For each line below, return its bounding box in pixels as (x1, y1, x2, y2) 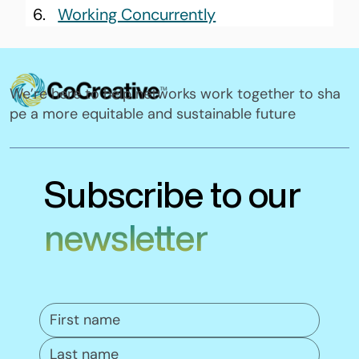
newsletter (43, 219, 208, 256)
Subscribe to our (43, 175, 301, 212)
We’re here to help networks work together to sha (10, 84, 341, 104)
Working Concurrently (58, 3, 216, 25)
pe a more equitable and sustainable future (10, 104, 296, 124)
